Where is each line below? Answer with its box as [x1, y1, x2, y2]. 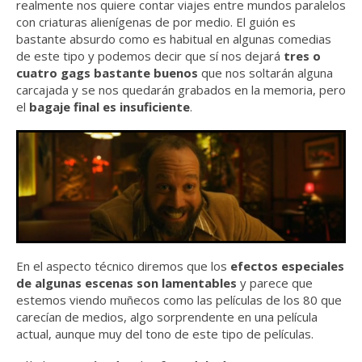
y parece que [237, 275, 313, 292]
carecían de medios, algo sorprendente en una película [16, 309, 318, 326]
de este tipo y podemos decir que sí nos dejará [16, 48, 284, 65]
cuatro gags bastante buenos [16, 65, 198, 82]
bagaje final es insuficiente [29, 99, 190, 116]
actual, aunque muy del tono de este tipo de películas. [16, 326, 314, 343]
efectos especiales [230, 258, 344, 275]
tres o [284, 48, 321, 65]
